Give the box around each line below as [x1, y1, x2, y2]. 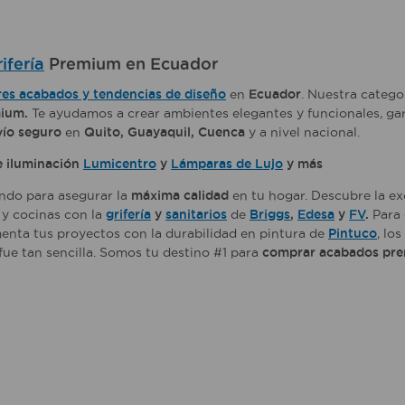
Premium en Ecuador [44, 54, 218, 72]
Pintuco [328, 226, 377, 240]
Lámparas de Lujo [171, 156, 283, 171]
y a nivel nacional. [245, 125, 360, 139]
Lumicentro [83, 156, 156, 171]
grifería [106, 207, 151, 221]
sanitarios [165, 207, 227, 221]
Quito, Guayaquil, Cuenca [84, 125, 245, 139]
